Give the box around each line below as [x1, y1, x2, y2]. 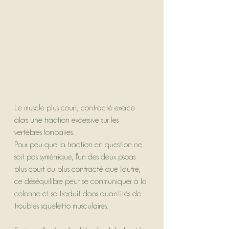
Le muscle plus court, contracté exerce [14, 104, 137, 112]
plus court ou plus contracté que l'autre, [14, 165, 143, 174]
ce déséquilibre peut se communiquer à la [14, 177, 149, 186]
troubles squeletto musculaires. [14, 202, 108, 211]
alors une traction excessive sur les [14, 116, 121, 125]
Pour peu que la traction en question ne [14, 141, 144, 149]
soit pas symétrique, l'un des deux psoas [14, 153, 138, 162]
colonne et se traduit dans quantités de [14, 190, 143, 198]
